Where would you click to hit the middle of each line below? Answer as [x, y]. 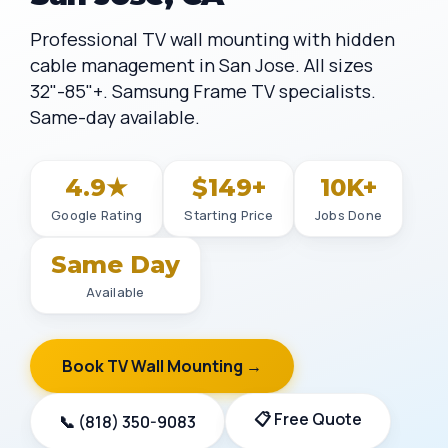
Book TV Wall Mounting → [162, 366]
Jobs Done [348, 215]
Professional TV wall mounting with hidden [212, 39]
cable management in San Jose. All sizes [201, 65]
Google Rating [97, 215]
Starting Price [228, 215]
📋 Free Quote [308, 419]
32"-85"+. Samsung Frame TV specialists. [203, 91]
